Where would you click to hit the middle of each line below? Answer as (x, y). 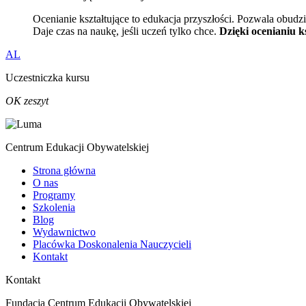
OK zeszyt (27, 100)
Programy (54, 195)
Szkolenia (54, 207)
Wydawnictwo (64, 232)
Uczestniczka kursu (47, 77)
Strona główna (64, 170)
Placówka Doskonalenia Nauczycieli (112, 244)
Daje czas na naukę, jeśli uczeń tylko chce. (126, 31)
